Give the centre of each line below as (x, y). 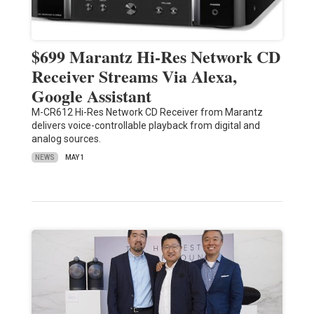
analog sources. (66, 139)
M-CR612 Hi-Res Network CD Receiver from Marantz (147, 112)
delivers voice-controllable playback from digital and (145, 126)
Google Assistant (91, 96)
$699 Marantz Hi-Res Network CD (156, 57)
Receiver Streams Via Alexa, (134, 76)
